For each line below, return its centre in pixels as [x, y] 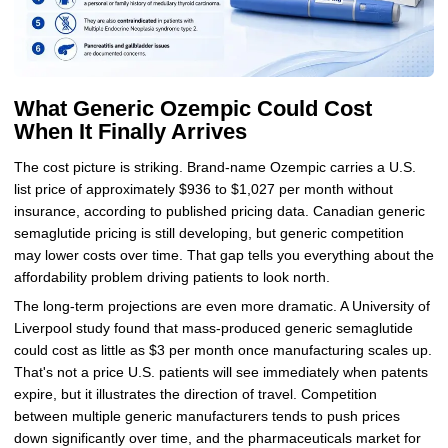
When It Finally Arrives [130, 132]
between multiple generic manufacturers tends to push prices [206, 416]
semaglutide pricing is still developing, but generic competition [208, 233]
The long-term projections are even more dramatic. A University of [221, 306]
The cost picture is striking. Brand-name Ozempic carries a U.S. [214, 167]
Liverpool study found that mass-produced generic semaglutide [213, 328]
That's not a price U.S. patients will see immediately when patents [220, 372]
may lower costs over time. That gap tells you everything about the [223, 255]
